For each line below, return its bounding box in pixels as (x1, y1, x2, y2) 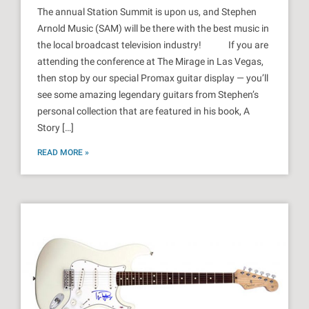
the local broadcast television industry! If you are (37, 39, 268, 51)
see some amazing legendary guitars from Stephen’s (37, 89, 259, 101)
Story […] (37, 122, 74, 134)
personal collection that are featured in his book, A (37, 106, 250, 117)
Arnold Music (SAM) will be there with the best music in (37, 23, 269, 34)
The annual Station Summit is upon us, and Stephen (37, 6, 257, 18)
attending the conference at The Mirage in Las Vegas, (37, 56, 263, 68)
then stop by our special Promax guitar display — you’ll (37, 72, 268, 84)
